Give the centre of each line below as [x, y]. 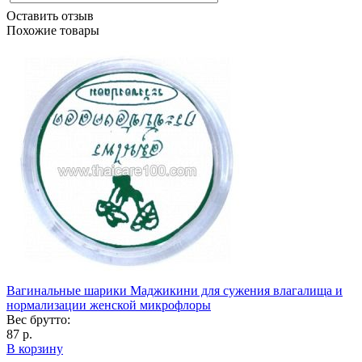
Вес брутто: [38, 319]
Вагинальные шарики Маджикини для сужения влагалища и [175, 290]
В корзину [35, 348]
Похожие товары [53, 30]
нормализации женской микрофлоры [109, 305]
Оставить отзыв [50, 15]
